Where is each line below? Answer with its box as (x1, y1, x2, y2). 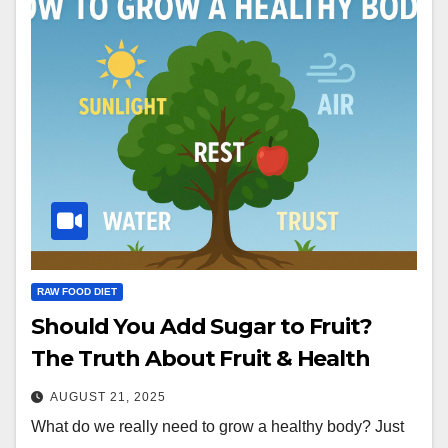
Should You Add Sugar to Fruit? (31, 312, 372, 340)
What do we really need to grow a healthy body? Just (31, 417, 404, 435)
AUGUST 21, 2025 (50, 389, 166, 404)
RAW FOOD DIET (37, 285, 117, 297)
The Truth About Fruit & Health (31, 344, 370, 372)
